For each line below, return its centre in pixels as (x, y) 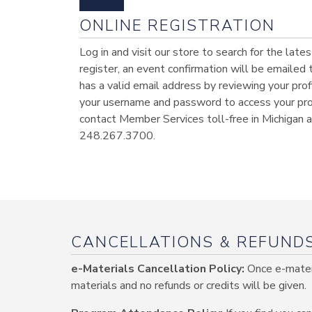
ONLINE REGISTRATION (177, 26)
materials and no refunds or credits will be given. (189, 286)
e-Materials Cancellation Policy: (158, 269)
